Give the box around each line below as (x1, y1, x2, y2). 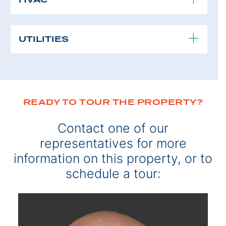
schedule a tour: (65, 165, 161, 181)
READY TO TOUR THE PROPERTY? (23, 97, 203, 107)
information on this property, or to (14, 150, 212, 166)
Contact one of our (58, 120, 168, 136)
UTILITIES (19, 34, 69, 44)
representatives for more (39, 135, 187, 151)
